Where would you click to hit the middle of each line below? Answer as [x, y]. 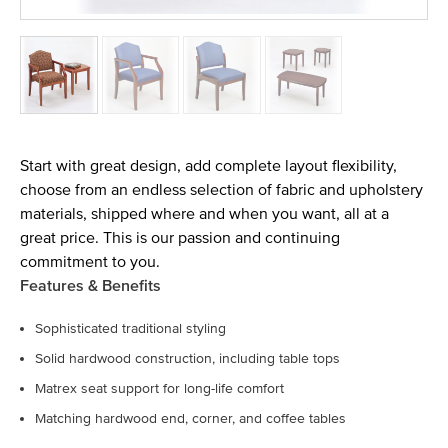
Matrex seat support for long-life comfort [159, 388]
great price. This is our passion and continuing [180, 237]
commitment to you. [90, 261]
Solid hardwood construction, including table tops [187, 358]
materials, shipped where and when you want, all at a [204, 213]
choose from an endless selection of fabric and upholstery [221, 189]
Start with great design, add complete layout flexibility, [208, 165]
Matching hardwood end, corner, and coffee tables [190, 418]
